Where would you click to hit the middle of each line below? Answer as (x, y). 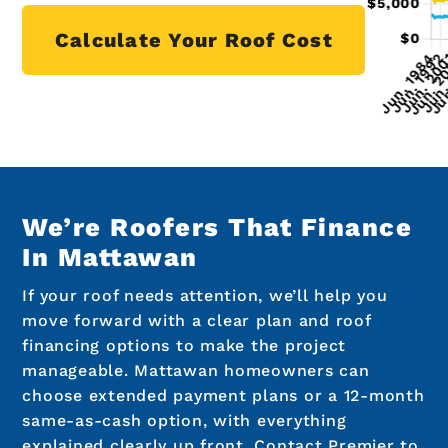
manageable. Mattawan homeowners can (196, 371)
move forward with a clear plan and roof (196, 321)
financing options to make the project (184, 346)
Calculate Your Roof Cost (193, 40)
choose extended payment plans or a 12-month (223, 396)
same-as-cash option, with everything (184, 421)
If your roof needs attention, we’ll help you (205, 296)
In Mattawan (110, 256)
